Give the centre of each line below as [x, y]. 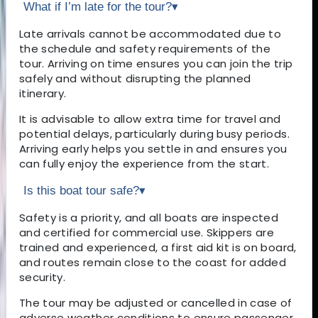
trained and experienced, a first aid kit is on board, [158, 247]
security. [43, 277]
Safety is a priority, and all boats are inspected [149, 217]
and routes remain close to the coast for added [153, 262]
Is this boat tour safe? [81, 190]
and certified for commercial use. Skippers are [147, 232]
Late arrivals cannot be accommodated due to [150, 33]
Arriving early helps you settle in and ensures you [153, 148]
